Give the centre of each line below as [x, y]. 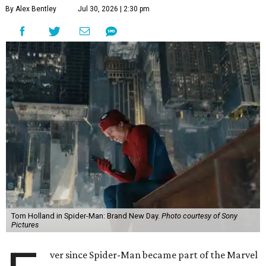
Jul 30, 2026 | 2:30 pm [114, 9]
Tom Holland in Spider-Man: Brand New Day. [86, 216]
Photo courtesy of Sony [199, 216]
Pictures [25, 225]
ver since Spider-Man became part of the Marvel [154, 255]
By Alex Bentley [31, 9]
